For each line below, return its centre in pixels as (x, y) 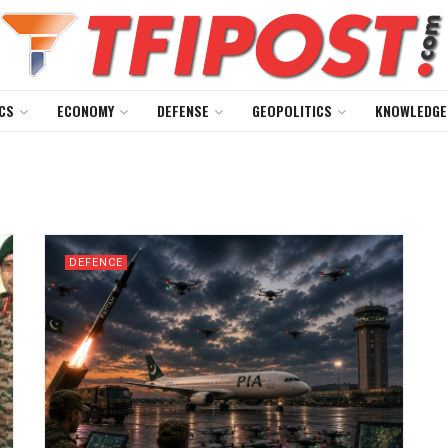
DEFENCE (96, 262)
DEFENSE (182, 110)
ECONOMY (85, 110)
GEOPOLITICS (291, 110)
